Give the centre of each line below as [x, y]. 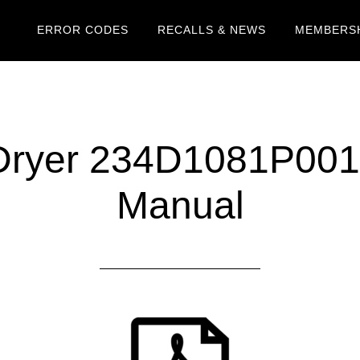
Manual [180, 205]
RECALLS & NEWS [212, 30]
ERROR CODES [83, 30]
